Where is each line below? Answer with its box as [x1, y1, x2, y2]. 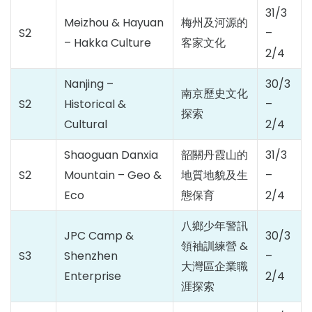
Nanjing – [64, 76, 114, 92]
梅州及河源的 [181, 15, 248, 31]
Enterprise [64, 268, 121, 284]
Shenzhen [64, 248, 118, 264]
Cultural [64, 116, 107, 132]
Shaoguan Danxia [64, 147, 158, 163]
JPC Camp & [64, 228, 134, 244]
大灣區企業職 [181, 258, 248, 274]
